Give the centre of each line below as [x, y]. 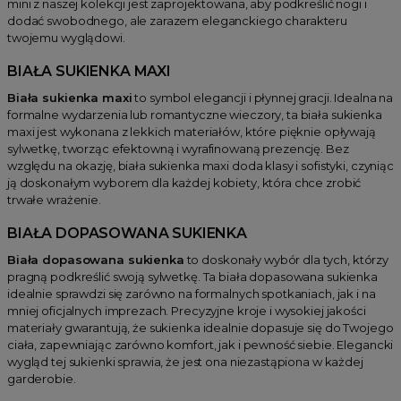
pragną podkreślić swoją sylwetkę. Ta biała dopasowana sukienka [192, 276]
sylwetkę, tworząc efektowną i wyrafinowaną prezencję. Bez [178, 148]
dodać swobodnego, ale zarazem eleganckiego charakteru [178, 20]
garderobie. [42, 378]
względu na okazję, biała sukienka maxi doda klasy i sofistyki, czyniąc [200, 165]
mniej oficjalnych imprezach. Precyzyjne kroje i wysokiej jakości [187, 310]
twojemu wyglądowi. [66, 37]
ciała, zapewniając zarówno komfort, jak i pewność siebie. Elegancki [200, 344]
